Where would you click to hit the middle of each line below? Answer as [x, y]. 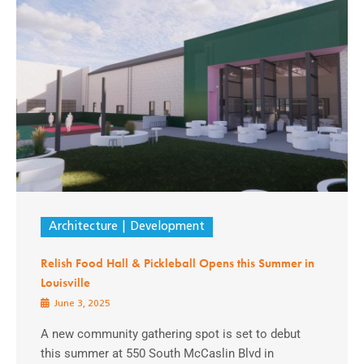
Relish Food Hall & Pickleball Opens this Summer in [178, 263]
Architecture [83, 227]
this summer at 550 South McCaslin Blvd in [157, 353]
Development [167, 227]
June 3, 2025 [81, 303]
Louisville [65, 282]
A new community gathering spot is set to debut [171, 334]
